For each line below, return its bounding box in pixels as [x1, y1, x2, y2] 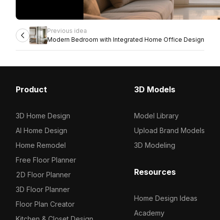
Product [16, 84, 47, 94]
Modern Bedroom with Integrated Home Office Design [47, 36, 204, 43]
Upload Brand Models [134, 126, 205, 135]
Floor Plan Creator [16, 200, 75, 208]
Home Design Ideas [134, 194, 197, 202]
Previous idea [47, 27, 87, 34]
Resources [134, 167, 176, 177]
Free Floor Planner [16, 156, 76, 164]
